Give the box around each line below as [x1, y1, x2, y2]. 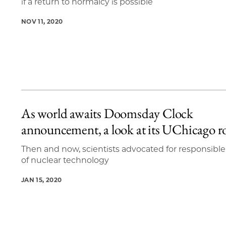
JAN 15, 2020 [21, 176, 62, 184]
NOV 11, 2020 [21, 17, 63, 25]
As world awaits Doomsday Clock [21, 104, 193, 122]
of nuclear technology [21, 155, 109, 165]
